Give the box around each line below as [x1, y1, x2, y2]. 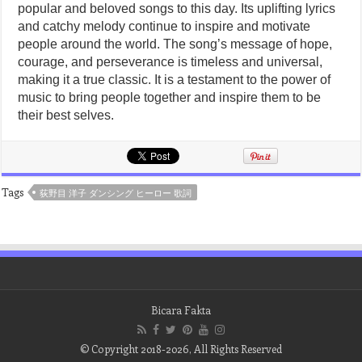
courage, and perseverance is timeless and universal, [18, 55, 323, 69]
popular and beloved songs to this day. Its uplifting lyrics [18, 2, 336, 15]
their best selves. [18, 108, 115, 122]
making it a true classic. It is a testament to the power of [18, 73, 331, 86]
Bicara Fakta [151, 303, 211, 317]
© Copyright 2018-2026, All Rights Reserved [80, 342, 282, 356]
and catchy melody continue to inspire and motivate [18, 19, 311, 33]
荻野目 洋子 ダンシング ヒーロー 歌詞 [40, 187, 192, 199]
